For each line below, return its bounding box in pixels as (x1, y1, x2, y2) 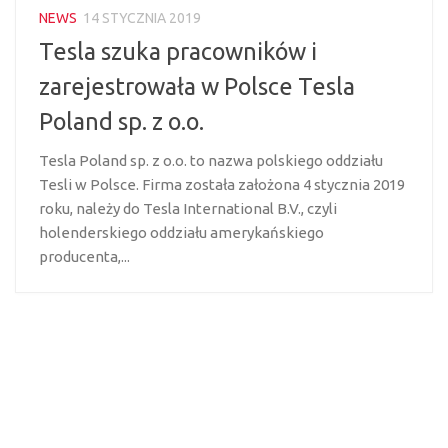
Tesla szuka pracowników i (39, 38, 317, 65)
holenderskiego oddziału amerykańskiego (39, 224, 324, 242)
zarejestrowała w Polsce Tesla (39, 73, 355, 100)
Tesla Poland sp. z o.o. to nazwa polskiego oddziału (39, 152, 383, 170)
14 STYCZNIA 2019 (83, 10, 201, 27)
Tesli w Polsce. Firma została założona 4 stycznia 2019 (39, 176, 405, 194)
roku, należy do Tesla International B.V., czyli (39, 200, 337, 218)
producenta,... (39, 248, 130, 266)
